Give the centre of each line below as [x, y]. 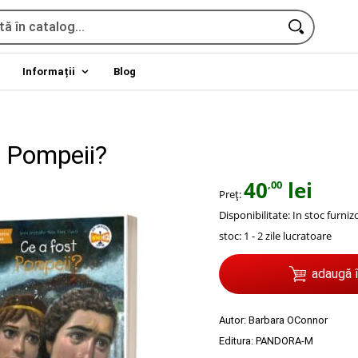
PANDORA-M [284, 341]
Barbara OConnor [288, 320]
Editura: [237, 341]
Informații [48, 71]
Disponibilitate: [255, 215]
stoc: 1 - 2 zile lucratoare [275, 236]
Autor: [234, 320]
